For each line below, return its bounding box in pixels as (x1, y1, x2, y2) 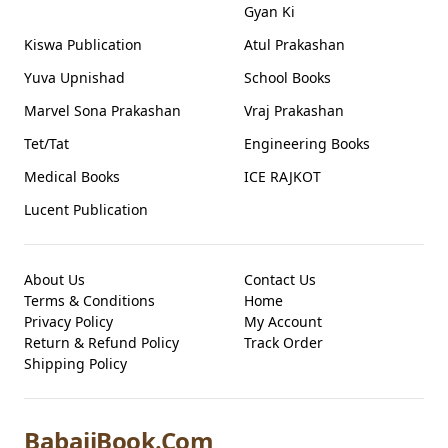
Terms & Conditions (24, 291, 155, 311)
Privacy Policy (24, 312, 113, 332)
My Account (244, 312, 322, 332)
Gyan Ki (244, 2, 295, 22)
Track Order (244, 333, 323, 353)
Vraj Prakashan (244, 101, 344, 121)
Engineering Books (244, 134, 370, 154)
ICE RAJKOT (244, 167, 321, 187)
